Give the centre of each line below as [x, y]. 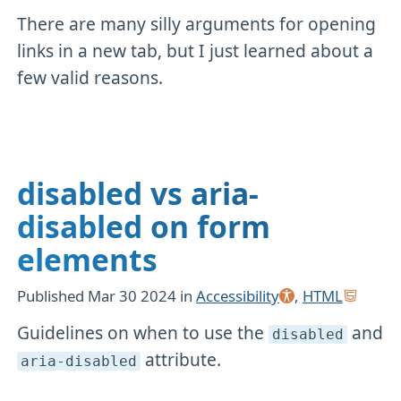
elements [88, 260]
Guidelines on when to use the [143, 332]
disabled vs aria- [138, 194]
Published [53, 295]
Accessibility [238, 295]
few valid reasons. [90, 78]
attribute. [180, 359]
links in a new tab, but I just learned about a [196, 51]
